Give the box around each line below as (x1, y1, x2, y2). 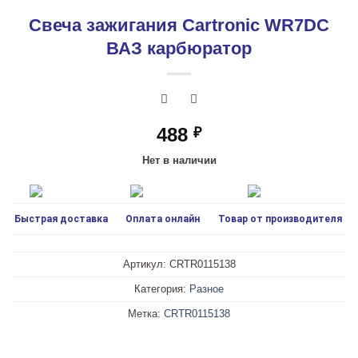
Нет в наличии (141, 154, 217, 167)
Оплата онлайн (125, 213, 200, 225)
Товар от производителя (217, 213, 342, 225)
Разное (189, 283, 224, 296)
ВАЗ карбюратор (106, 38, 252, 58)
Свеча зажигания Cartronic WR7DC (29, 14, 329, 35)
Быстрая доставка (14, 213, 109, 225)
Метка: (128, 308, 164, 320)
